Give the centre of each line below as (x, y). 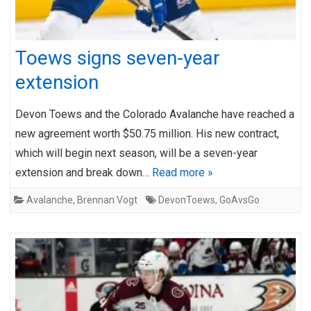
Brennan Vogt (107, 200)
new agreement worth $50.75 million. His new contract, (147, 133)
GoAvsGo (239, 200)
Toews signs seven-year (118, 58)
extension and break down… (84, 172)
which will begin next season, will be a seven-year (136, 153)
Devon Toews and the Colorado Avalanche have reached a (155, 114)
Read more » (183, 172)
